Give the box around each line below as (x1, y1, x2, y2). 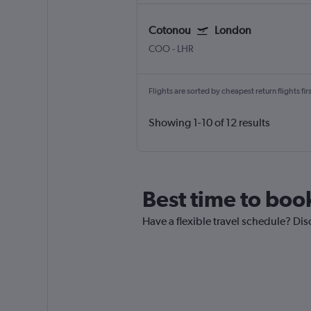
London (214, 24, 251, 37)
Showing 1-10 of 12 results (148, 116, 270, 130)
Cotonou (148, 24, 191, 37)
